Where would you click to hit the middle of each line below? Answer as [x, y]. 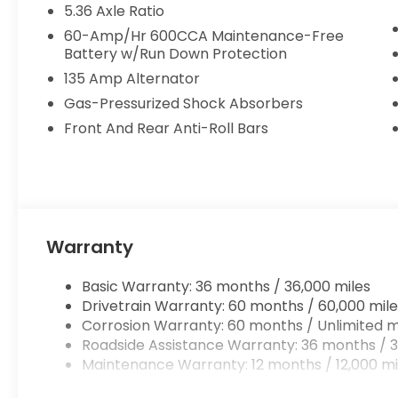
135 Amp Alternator [132, 79]
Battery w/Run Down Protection [176, 54]
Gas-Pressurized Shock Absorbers [184, 104]
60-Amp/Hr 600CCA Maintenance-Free [204, 36]
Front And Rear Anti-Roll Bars [167, 129]
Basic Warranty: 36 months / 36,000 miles [227, 287]
